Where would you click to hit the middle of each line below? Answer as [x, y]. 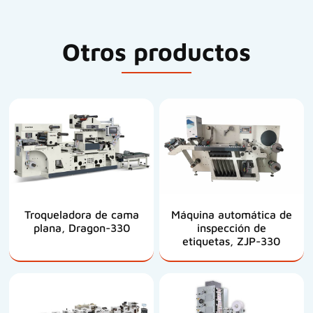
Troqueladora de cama [81, 214]
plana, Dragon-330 [81, 227]
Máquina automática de [231, 214]
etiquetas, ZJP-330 [232, 241]
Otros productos [156, 51]
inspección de [231, 227]
